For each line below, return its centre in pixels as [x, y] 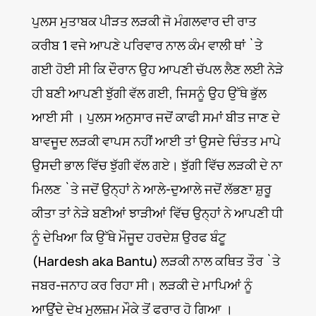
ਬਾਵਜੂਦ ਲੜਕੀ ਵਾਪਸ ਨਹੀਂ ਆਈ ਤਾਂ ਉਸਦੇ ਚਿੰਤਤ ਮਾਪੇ [156, 141]
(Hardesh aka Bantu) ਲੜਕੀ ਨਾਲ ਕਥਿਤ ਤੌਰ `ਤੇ [156, 261]
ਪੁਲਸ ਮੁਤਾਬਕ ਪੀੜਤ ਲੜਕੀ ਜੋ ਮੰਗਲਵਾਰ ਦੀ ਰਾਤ [144, 22]
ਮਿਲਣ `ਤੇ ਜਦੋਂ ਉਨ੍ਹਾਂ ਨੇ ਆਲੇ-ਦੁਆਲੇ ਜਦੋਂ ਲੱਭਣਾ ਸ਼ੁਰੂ [151, 189]
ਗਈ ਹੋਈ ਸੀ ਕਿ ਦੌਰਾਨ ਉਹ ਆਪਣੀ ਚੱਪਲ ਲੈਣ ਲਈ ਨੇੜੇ [157, 69]
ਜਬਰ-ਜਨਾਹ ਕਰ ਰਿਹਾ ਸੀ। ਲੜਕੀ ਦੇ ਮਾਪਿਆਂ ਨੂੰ [142, 285]
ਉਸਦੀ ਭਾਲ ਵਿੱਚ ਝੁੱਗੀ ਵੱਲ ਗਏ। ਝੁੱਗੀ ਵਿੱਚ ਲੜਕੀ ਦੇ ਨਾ [157, 165]
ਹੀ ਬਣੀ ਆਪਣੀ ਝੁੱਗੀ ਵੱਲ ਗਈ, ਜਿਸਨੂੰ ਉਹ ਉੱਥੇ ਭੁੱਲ [149, 93]
